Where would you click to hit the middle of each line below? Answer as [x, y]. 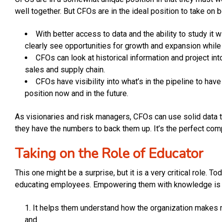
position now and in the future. [78, 94]
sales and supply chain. [66, 70]
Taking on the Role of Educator [109, 153]
